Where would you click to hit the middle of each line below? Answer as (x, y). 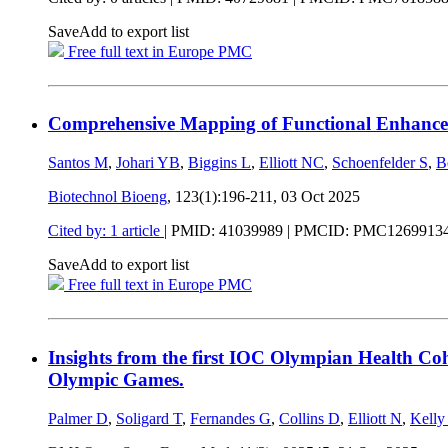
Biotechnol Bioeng (107, 197)
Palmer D (78, 418)
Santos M (78, 163)
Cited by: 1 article (106, 231)
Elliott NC (291, 163)
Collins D (309, 418)
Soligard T (149, 418)
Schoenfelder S (380, 163)
